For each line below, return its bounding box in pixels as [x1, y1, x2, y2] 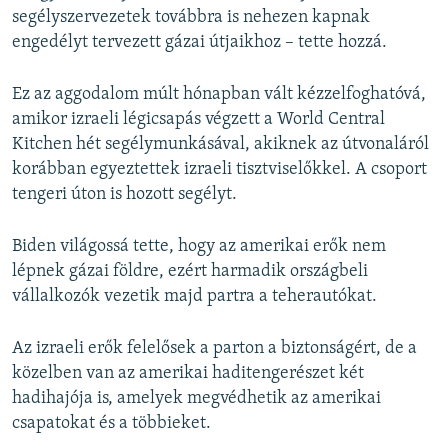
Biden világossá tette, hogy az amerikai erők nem [12, 237, 386, 257]
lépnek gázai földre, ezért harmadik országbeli [12, 262, 368, 282]
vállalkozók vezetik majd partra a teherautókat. [12, 287, 377, 307]
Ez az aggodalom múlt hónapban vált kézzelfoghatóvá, [12, 85, 426, 105]
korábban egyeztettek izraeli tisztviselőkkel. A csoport [12, 160, 427, 180]
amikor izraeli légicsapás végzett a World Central [12, 110, 385, 130]
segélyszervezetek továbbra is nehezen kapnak [12, 8, 370, 28]
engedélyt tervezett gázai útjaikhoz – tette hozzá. [12, 33, 387, 53]
